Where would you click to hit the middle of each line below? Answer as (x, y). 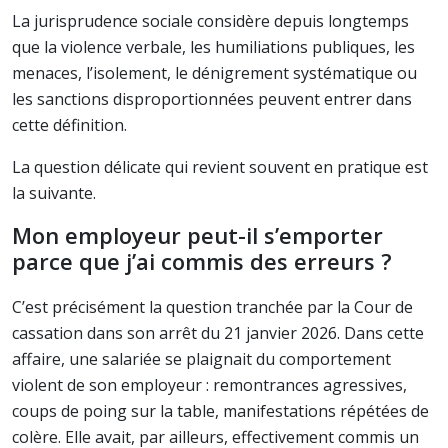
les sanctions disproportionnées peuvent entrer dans (212, 99)
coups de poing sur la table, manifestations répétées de (220, 411)
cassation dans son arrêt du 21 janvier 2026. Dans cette (218, 333)
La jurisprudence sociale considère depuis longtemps (210, 21)
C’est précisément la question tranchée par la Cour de (212, 307)
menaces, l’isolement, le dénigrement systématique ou (214, 73)
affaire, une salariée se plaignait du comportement (201, 359)
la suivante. (54, 193)
